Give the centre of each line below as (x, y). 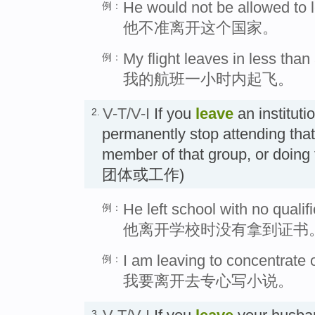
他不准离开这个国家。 (200, 27)
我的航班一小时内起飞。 (208, 79)
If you (173, 113)
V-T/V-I (126, 113)
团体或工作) (143, 174)
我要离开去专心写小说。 (208, 281)
